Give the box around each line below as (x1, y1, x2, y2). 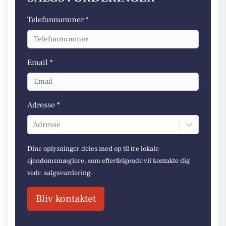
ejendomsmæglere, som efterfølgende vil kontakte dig (27, 156, 190, 165)
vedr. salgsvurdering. (27, 168, 93, 178)
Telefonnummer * (27, 15, 89, 25)
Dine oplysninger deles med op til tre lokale (27, 144, 159, 153)
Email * (27, 57, 53, 68)
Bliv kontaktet (36, 192, 96, 205)
